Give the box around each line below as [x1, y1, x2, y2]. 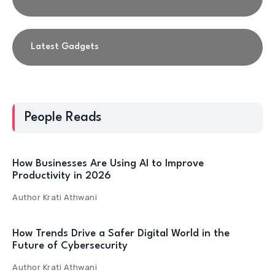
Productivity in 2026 [12, 171, 111, 182]
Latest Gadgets [31, 42, 99, 52]
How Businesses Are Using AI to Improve [12, 158, 204, 169]
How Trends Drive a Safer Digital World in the [12, 228, 230, 239]
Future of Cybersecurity [12, 241, 128, 252]
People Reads [25, 111, 101, 125]
